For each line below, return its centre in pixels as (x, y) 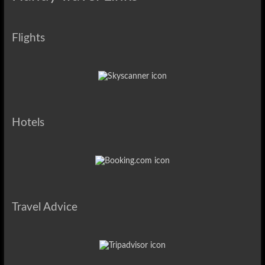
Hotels (28, 122)
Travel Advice (44, 207)
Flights (28, 38)
